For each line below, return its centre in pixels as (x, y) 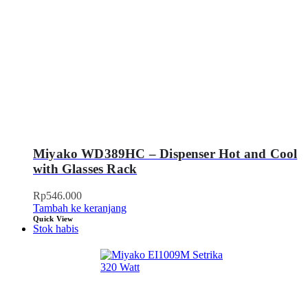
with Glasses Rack (85, 169)
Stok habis (56, 229)
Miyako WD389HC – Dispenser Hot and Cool (165, 154)
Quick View (53, 219)
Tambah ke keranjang (80, 208)
